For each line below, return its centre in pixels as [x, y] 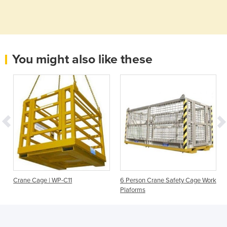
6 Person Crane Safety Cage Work [168, 181]
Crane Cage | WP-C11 [43, 181]
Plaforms [133, 190]
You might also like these [82, 59]
